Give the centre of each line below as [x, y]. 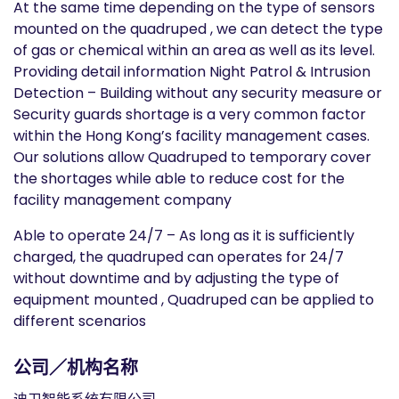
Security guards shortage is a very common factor [190, 114]
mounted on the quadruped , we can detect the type [198, 29]
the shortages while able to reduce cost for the [179, 179]
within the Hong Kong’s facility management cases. [191, 136]
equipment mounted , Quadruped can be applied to [194, 300]
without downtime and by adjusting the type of [176, 278]
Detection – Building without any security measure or [198, 93]
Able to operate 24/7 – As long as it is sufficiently [184, 236]
